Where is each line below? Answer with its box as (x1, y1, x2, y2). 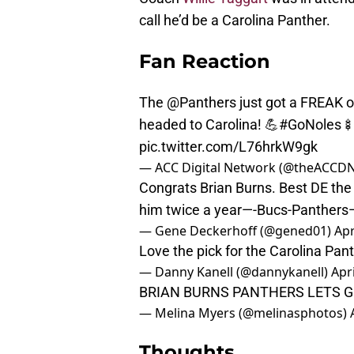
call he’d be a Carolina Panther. (139, 12, 330, 29)
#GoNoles (279, 116, 341, 134)
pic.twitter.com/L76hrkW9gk (139, 138, 318, 156)
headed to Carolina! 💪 (139, 116, 279, 134)
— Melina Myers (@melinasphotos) (139, 304, 350, 322)
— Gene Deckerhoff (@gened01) (139, 222, 334, 240)
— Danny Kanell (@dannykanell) (139, 263, 331, 281)
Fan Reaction (139, 50, 270, 73)
